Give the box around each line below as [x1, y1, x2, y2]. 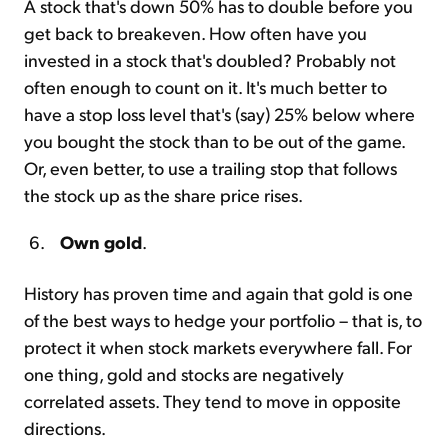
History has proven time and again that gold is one [24, 280, 413, 304]
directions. [24, 415, 106, 439]
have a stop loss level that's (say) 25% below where [24, 101, 415, 125]
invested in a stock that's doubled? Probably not [24, 47, 396, 71]
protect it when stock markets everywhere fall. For [24, 334, 412, 358]
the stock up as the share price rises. [24, 182, 303, 206]
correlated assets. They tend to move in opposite [24, 388, 401, 412]
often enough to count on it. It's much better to [24, 74, 387, 98]
